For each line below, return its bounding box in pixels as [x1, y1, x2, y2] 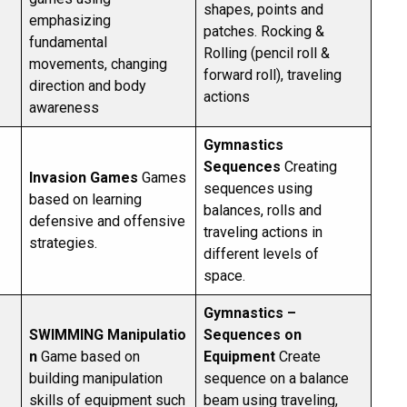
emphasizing [29, 12, 111, 29]
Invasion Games [29, 169, 138, 186]
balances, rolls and [203, 202, 322, 219]
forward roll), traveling [203, 66, 342, 84]
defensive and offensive [29, 213, 185, 230]
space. [203, 267, 253, 284]
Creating [281, 158, 337, 175]
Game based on [37, 348, 140, 365]
